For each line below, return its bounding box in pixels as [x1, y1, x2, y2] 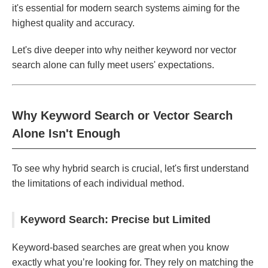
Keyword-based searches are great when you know [12, 242, 229, 253]
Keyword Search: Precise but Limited [20, 214, 211, 226]
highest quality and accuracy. [12, 18, 135, 29]
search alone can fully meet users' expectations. [12, 60, 214, 71]
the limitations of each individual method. [12, 178, 184, 189]
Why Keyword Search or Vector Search [12, 109, 233, 123]
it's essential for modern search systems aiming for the [12, 3, 240, 14]
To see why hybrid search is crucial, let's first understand [12, 163, 249, 174]
